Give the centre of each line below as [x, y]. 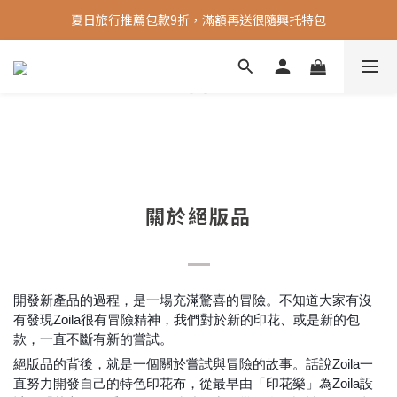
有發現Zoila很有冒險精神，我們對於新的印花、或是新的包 [187, 319]
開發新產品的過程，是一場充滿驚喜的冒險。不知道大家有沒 [193, 300]
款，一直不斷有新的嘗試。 [93, 339]
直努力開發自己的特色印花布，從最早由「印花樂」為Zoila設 [193, 383]
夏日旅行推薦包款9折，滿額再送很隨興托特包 [198, 19]
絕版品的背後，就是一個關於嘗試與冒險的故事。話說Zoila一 [193, 364]
